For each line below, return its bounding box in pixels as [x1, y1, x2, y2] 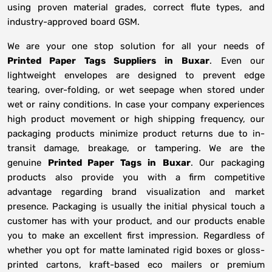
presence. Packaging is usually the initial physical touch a [7, 201, 265, 212]
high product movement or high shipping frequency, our [7, 114, 265, 125]
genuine [7, 157, 48, 169]
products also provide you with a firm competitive [7, 172, 265, 183]
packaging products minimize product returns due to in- [7, 128, 265, 140]
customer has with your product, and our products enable [7, 216, 265, 227]
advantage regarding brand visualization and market [7, 186, 265, 198]
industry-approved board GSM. [7, 16, 140, 28]
